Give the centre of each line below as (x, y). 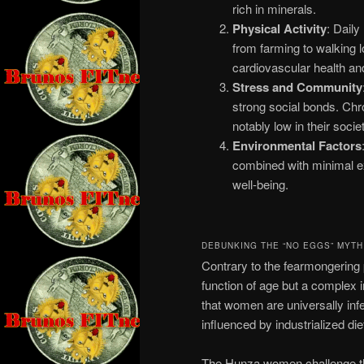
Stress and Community (297, 87)
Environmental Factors (297, 146)
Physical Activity (279, 29)
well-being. (260, 184)
